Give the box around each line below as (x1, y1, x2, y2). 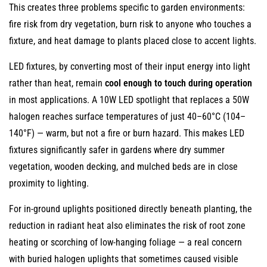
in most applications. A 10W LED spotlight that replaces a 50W (9, 94, 249, 105)
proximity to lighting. (9, 178, 89, 189)
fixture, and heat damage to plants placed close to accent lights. (9, 35, 256, 46)
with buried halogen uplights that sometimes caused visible (9, 253, 238, 265)
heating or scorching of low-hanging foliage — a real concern (9, 237, 242, 248)
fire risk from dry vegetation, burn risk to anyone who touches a (9, 18, 252, 30)
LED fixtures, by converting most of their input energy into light (9, 61, 250, 72)
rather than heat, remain (9, 77, 105, 89)
